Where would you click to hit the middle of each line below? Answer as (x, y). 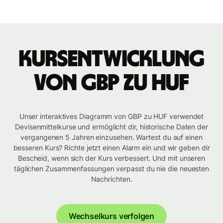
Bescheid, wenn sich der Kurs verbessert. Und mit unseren (111, 158)
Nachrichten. (111, 179)
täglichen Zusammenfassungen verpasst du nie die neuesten (111, 169)
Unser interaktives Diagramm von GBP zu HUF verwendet (111, 116)
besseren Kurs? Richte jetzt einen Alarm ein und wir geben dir (111, 148)
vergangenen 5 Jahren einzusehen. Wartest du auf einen (111, 137)
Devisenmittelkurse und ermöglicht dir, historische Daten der (111, 127)
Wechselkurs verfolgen (111, 216)
